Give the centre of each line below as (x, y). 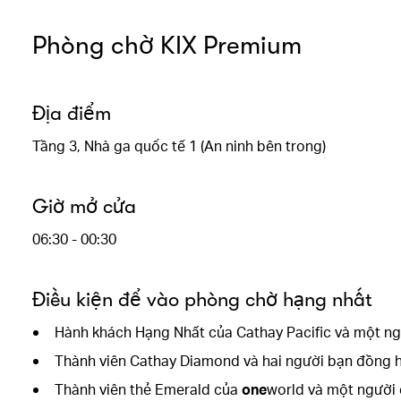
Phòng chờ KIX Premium (167, 46)
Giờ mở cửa (84, 206)
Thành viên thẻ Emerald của (149, 389)
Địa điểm (72, 113)
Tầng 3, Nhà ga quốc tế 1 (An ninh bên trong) (179, 145)
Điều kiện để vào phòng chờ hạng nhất (202, 299)
